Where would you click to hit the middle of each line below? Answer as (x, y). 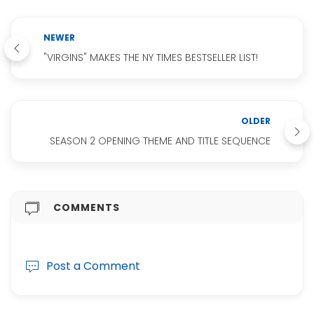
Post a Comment (93, 266)
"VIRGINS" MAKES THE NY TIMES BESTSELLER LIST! (151, 58)
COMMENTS (87, 208)
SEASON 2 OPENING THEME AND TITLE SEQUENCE (160, 141)
